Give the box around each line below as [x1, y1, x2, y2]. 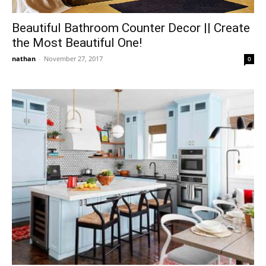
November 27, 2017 [44, 53, 103, 63]
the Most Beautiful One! [12, 35, 142, 50]
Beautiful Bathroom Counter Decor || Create [12, 20, 250, 35]
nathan [12, 53, 36, 63]
